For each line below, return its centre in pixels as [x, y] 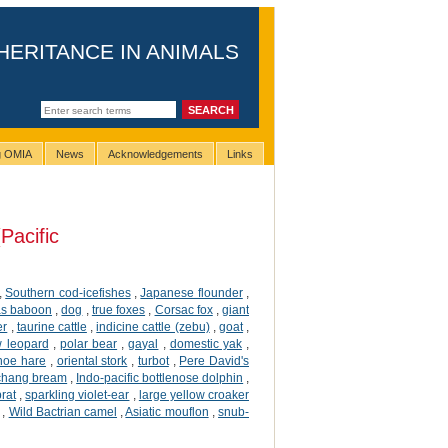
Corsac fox [183, 309]
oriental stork [92, 360]
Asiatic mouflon [167, 411]
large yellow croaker [194, 394]
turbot [153, 360]
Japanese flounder [191, 292]
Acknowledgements [155, 154]
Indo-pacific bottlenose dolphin [160, 377]
